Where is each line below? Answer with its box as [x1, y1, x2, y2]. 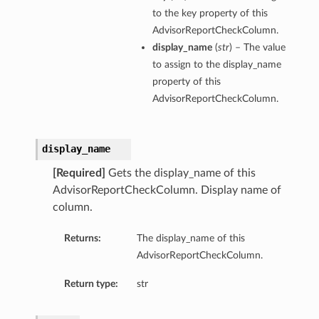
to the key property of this [152, 8, 268, 19]
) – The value [229, 42, 286, 53]
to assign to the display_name [152, 59, 281, 70]
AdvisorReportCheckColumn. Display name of [52, 184, 281, 197]
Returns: [63, 233, 101, 244]
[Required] [52, 167, 105, 179]
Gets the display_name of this [105, 167, 256, 179]
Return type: [63, 278, 118, 290]
